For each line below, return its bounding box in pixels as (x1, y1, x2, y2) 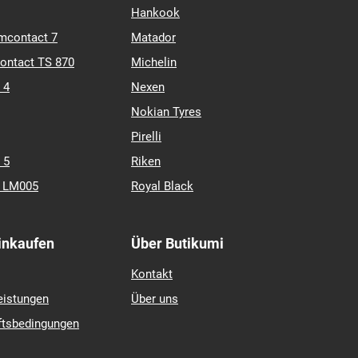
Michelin (131, 55, 177, 70)
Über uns (131, 292, 178, 306)
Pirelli (131, 129, 161, 144)
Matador (131, 30, 176, 45)
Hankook (131, 6, 180, 20)
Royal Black (131, 179, 193, 193)
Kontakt (131, 267, 173, 281)
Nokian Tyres (131, 105, 201, 119)
